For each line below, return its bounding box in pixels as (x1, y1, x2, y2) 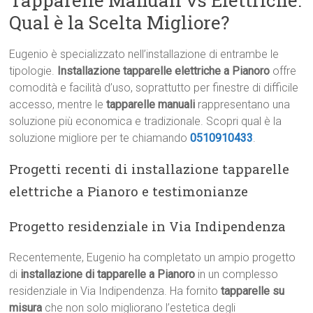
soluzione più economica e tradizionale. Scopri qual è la (9, 115, 282, 129)
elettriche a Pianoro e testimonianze (9, 182, 249, 201)
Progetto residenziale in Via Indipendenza (9, 217, 286, 235)
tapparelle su (221, 284, 285, 298)
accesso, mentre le (9, 98, 107, 112)
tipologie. (9, 64, 58, 78)
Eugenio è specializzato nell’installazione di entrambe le (9, 48, 279, 61)
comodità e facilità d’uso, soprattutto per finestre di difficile (9, 81, 299, 95)
